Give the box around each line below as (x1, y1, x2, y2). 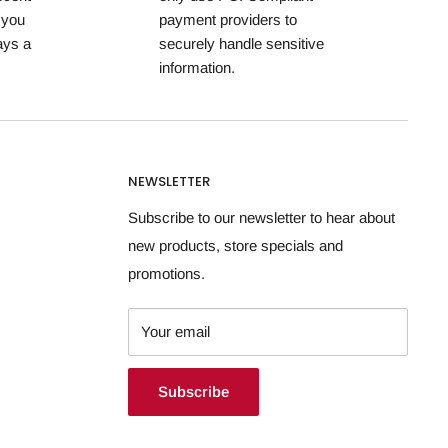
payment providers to (158, 10, 297, 28)
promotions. (128, 265, 205, 283)
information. (158, 58, 235, 76)
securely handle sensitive (158, 34, 324, 52)
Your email (141, 323, 210, 341)
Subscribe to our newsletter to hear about (128, 209, 395, 227)
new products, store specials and (128, 237, 343, 255)
